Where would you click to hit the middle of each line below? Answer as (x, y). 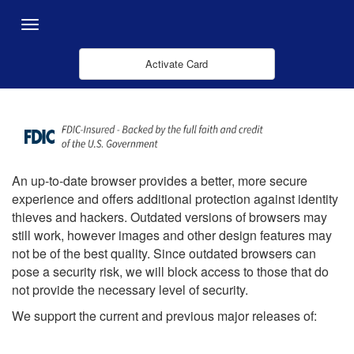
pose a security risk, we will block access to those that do (170, 271)
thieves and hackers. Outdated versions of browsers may (169, 217)
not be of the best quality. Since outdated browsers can (164, 253)
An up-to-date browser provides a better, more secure (160, 181)
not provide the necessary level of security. (130, 290)
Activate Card (177, 64)
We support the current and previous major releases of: (164, 316)
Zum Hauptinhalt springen (68, 11)
